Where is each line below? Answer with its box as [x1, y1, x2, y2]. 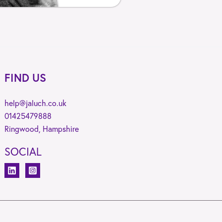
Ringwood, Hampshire [4, 123, 79, 134]
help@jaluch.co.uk [4, 98, 67, 108]
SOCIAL [4, 144, 42, 159]
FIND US [4, 70, 47, 85]
